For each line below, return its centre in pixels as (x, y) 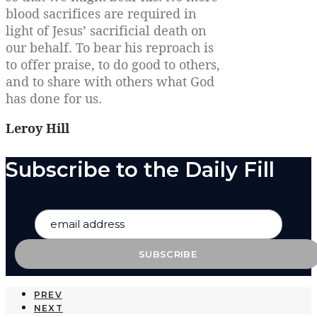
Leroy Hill (38, 128)
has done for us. (54, 98)
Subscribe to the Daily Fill (140, 169)
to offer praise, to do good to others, (113, 64)
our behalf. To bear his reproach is (110, 47)
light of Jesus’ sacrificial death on (106, 30)
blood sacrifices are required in (101, 13)
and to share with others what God (110, 81)
